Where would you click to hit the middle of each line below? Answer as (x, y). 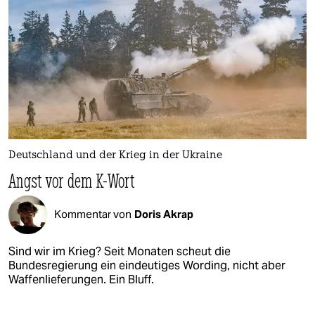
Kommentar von (93, 214)
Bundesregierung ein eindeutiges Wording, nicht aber (147, 265)
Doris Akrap (164, 214)
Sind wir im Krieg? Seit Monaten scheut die (120, 251)
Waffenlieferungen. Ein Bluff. (81, 279)
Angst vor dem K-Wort (72, 180)
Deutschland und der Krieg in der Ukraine (115, 155)
